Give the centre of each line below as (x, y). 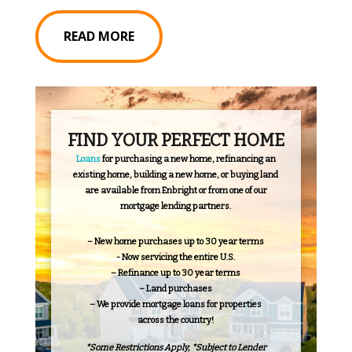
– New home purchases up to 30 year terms (176, 241)
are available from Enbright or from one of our (176, 190)
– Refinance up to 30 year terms (176, 273)
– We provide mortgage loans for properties (176, 304)
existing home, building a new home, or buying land (176, 174)
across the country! (176, 320)
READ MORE (99, 36)
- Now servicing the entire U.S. (176, 257)
